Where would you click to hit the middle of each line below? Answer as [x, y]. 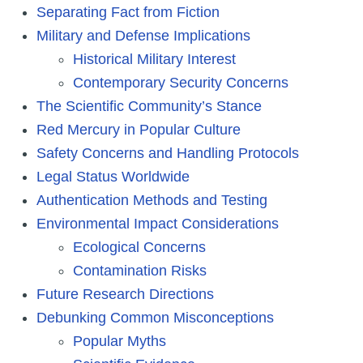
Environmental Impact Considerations [158, 223]
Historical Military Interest [154, 59]
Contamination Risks [140, 270]
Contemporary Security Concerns [181, 82]
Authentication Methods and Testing [152, 200]
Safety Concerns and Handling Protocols [168, 153]
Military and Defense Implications [143, 35]
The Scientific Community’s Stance [149, 106]
